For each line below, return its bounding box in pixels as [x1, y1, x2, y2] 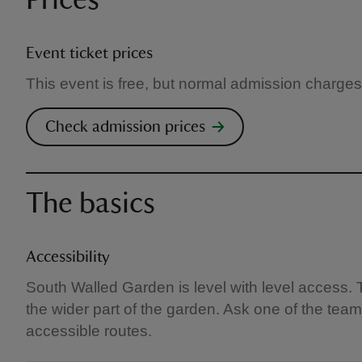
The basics [26, 189, 155, 218]
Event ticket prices [26, 45, 153, 61]
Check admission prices [45, 119, 205, 135]
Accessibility [26, 249, 110, 265]
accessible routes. [26, 322, 152, 339]
